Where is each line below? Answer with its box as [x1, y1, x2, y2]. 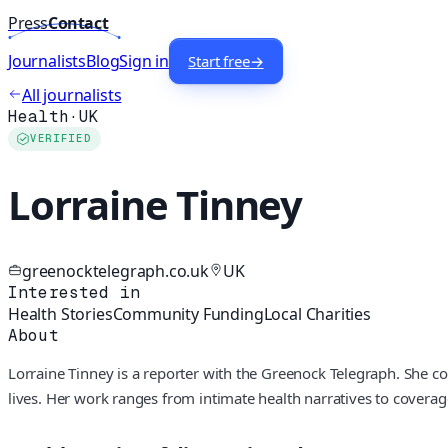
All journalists [22, 84, 122, 107]
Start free [188, 51, 250, 72]
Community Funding [112, 302, 264, 325]
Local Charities [263, 302, 371, 325]
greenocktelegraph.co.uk [22, 259, 209, 282]
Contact [48, 12, 109, 35]
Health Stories [8, 302, 113, 325]
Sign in [119, 50, 170, 73]
